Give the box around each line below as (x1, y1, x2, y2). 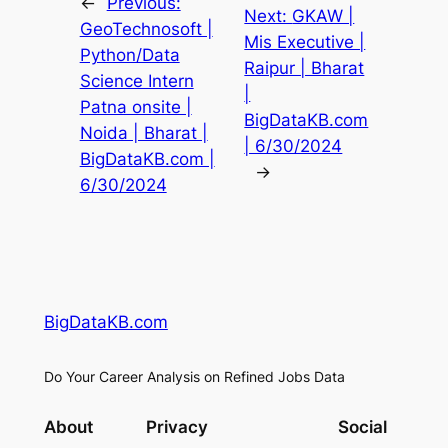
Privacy (145, 416, 208, 437)
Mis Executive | (244, 32, 366, 53)
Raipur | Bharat (244, 58, 365, 79)
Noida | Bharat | (79, 123, 208, 144)
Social (338, 416, 388, 437)
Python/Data (79, 45, 180, 66)
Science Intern (79, 71, 194, 92)
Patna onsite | (79, 97, 192, 118)
